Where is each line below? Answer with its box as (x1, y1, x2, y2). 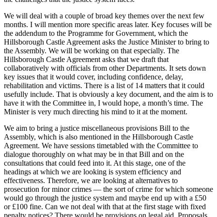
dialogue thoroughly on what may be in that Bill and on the (4, 150, 184, 158)
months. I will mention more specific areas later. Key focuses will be (4, 20, 212, 29)
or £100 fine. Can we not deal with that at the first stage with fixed (4, 202, 206, 211)
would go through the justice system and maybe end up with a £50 (4, 193, 206, 202)
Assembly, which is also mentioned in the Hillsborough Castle (4, 132, 193, 141)
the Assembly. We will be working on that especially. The (4, 46, 179, 55)
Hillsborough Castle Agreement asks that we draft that (4, 55, 169, 63)
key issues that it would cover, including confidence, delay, (4, 72, 183, 81)
